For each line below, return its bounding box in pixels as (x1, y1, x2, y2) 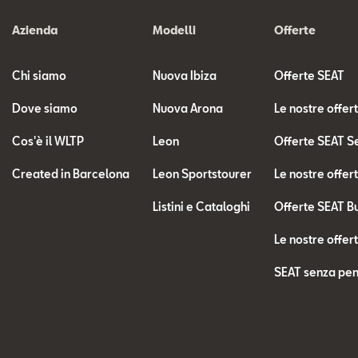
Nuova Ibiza (152, 69, 217, 82)
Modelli (152, 23, 196, 37)
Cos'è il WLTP (12, 134, 84, 148)
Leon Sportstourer (152, 167, 252, 181)
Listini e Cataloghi (152, 200, 250, 213)
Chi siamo (12, 69, 66, 82)
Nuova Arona (152, 101, 223, 115)
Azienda (12, 23, 58, 37)
